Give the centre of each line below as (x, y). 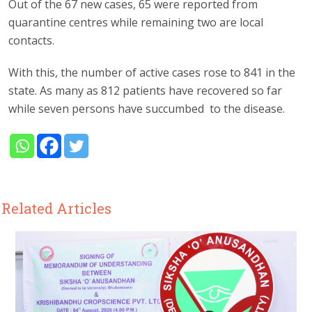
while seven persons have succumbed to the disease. (147, 109)
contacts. (32, 41)
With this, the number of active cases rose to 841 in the (152, 73)
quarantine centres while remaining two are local (136, 23)
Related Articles (57, 209)
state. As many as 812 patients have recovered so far (146, 91)
